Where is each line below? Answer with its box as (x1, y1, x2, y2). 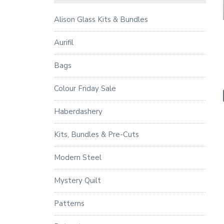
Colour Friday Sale (53, 83, 116, 93)
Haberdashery (53, 106, 102, 116)
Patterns (53, 198, 84, 208)
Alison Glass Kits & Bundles (53, 14, 148, 24)
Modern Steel (53, 152, 101, 162)
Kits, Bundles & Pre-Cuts (53, 129, 139, 139)
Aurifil (53, 37, 73, 47)
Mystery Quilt (53, 175, 101, 185)
